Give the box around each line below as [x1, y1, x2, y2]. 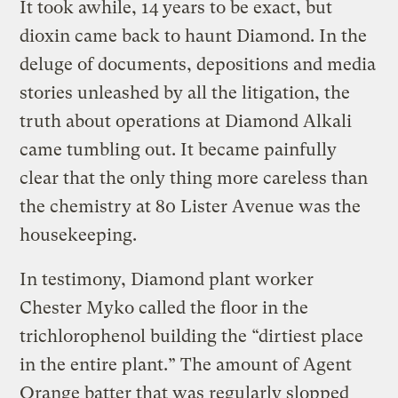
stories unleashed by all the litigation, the [20, 82, 351, 103]
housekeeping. [20, 224, 138, 245]
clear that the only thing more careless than [20, 167, 369, 188]
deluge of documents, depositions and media [20, 53, 377, 75]
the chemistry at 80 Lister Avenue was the [20, 195, 362, 217]
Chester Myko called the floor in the [20, 297, 309, 318]
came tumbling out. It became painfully [20, 139, 338, 160]
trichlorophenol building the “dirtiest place [20, 325, 364, 346]
